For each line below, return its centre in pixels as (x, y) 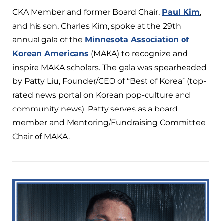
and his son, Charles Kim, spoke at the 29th (97, 26)
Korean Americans (51, 53)
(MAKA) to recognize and (138, 53)
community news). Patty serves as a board (95, 109)
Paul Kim (181, 12)
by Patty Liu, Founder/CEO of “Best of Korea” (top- (109, 81)
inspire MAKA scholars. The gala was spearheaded (110, 67)
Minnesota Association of (137, 39)
